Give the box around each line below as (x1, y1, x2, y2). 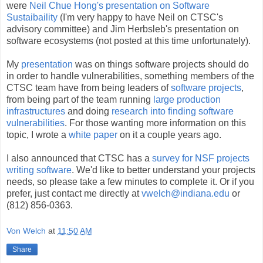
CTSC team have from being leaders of (6, 83, 171, 93)
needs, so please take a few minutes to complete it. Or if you (6, 177, 254, 187)
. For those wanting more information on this (65, 118, 246, 128)
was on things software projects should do (73, 59, 249, 69)
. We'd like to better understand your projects (72, 165, 255, 175)
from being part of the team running (6, 95, 153, 104)
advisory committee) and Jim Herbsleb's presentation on (6, 24, 239, 34)
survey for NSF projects (152, 153, 249, 163)
